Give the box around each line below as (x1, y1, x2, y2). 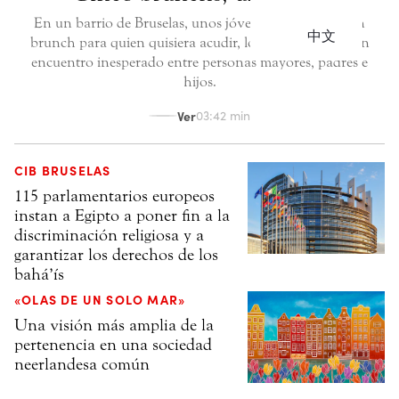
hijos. (183, 73, 216, 91)
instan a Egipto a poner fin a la (14, 206, 230, 226)
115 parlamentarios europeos (14, 186, 215, 207)
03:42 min (196, 107, 250, 125)
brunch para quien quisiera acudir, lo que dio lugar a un (29, 34, 370, 52)
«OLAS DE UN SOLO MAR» (14, 290, 186, 309)
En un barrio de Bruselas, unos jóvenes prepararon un (34, 14, 365, 32)
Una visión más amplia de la (14, 315, 214, 336)
